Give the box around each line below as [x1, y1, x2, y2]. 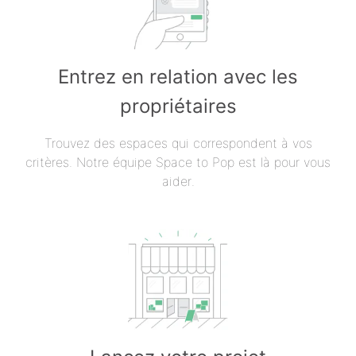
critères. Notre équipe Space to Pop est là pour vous [25, 154, 331, 171]
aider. [161, 173, 195, 190]
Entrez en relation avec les [58, 65, 298, 89]
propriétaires [119, 95, 237, 118]
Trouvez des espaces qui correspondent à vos [44, 135, 312, 152]
